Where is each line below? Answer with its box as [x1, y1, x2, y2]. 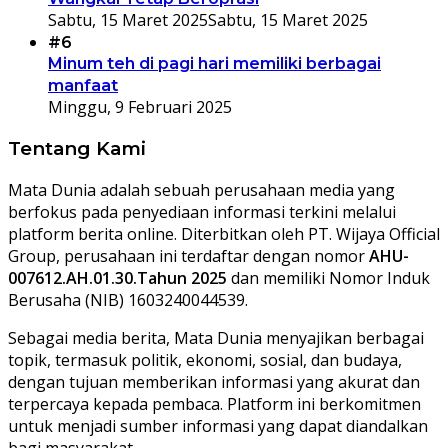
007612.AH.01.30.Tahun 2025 [8, 266, 227, 289]
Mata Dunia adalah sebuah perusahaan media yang [8, 178, 395, 201]
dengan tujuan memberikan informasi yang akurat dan [8, 370, 420, 393]
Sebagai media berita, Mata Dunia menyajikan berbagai [8, 326, 424, 349]
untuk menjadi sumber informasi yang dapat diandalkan [8, 414, 428, 437]
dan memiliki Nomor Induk [227, 266, 430, 289]
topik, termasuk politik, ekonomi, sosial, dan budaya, [8, 348, 402, 371]
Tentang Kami [8, 136, 146, 160]
